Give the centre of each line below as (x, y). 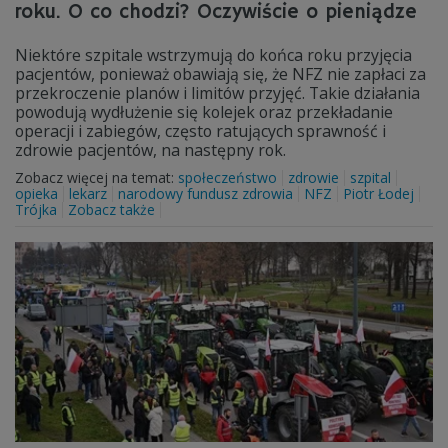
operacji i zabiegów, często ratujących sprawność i (200, 131)
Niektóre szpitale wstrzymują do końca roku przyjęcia (213, 55)
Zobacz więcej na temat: (96, 177)
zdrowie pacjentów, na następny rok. (150, 150)
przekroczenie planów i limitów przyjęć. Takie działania (217, 93)
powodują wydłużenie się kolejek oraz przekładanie (204, 112)
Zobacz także (111, 209)
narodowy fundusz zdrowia (205, 193)
